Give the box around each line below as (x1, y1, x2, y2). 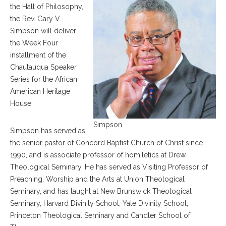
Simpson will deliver (10, 27, 76, 35)
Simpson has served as (10, 127, 85, 135)
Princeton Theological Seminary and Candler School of (10, 211, 190, 219)
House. (10, 99, 33, 107)
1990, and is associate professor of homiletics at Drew (10, 151, 186, 159)
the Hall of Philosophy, (10, 3, 83, 11)
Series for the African (10, 75, 77, 83)
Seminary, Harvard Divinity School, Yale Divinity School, (10, 199, 188, 207)
